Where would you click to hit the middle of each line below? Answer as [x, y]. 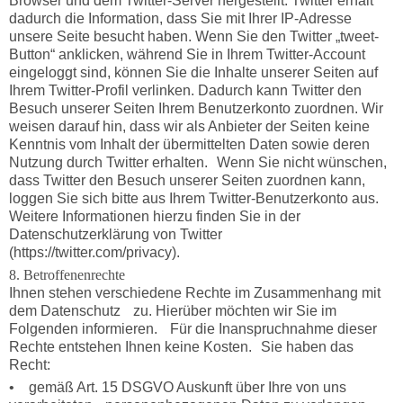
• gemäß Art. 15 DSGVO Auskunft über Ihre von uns [177, 387]
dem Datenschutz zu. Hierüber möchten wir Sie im [172, 310]
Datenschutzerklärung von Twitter [115, 235]
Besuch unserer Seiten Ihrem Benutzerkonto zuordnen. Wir [196, 109]
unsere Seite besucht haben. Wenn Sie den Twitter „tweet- [193, 37]
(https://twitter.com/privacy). [94, 253]
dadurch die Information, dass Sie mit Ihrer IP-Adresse [180, 19]
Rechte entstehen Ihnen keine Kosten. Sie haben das [181, 346]
